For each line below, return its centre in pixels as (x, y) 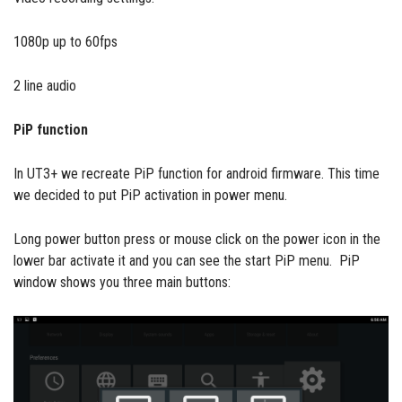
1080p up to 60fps (66, 42)
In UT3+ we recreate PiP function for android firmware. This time (197, 174)
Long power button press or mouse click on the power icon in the (197, 240)
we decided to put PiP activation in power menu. (150, 196)
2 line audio (45, 86)
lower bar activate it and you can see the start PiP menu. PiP (187, 261)
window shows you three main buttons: (122, 283)
